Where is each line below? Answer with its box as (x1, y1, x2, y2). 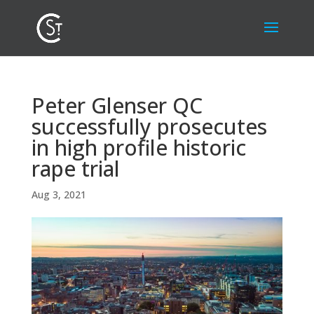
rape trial (31, 154, 120, 183)
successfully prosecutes (31, 112, 267, 141)
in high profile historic (31, 133, 246, 162)
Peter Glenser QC (31, 91, 203, 120)
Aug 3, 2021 (31, 188, 86, 201)
